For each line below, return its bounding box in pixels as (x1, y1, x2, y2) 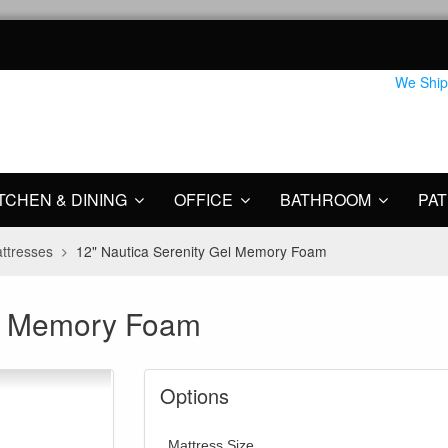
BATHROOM (280, 188, 371, 211)
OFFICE (174, 188, 233, 211)
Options (160, 381, 229, 411)
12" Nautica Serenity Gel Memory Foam (76, 241, 328, 262)
